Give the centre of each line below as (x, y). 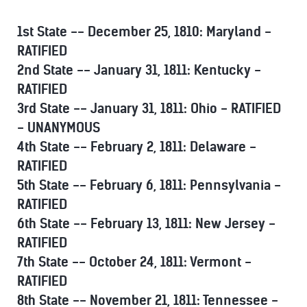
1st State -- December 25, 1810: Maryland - (144, 32)
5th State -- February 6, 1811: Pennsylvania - (149, 185)
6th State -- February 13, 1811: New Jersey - (146, 224)
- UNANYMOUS (59, 128)
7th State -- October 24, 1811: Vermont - (134, 262)
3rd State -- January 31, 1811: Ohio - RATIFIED (149, 109)
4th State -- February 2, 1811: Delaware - (137, 147)
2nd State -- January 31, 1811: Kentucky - (139, 70)
